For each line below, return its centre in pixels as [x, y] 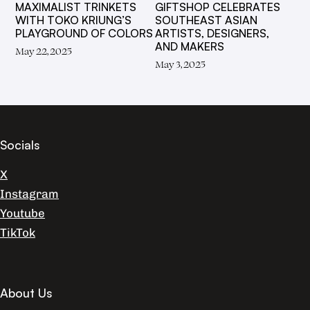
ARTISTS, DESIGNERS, [212, 34]
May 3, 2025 [180, 64]
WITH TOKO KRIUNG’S [74, 20]
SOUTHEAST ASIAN [206, 20]
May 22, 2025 [44, 51]
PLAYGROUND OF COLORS [84, 34]
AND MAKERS [190, 47]
